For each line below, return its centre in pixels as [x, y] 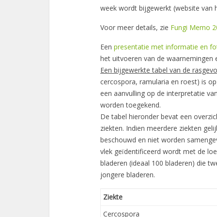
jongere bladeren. [128, 175]
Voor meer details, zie [135, 27]
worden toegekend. [131, 105]
